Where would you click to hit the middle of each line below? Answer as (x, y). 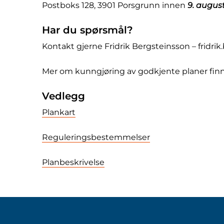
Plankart (59, 112)
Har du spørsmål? (87, 30)
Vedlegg (63, 96)
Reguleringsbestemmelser (96, 137)
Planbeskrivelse (73, 162)
